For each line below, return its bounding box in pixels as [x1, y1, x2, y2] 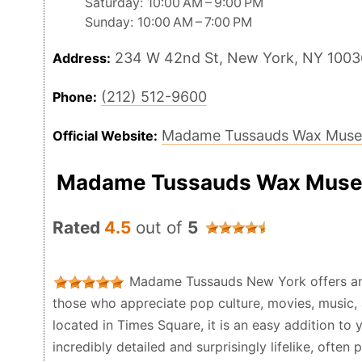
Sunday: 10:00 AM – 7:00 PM [85, 14, 252, 31]
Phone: [53, 89, 97, 106]
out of [131, 217, 187, 238]
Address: [53, 50, 111, 67]
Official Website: [53, 128, 158, 145]
